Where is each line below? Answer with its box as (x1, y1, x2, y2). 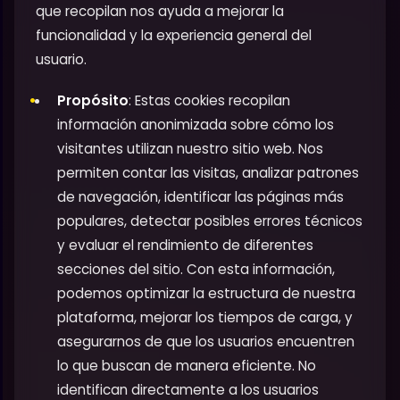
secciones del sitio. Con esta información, (57, 260, 335, 279)
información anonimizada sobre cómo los (57, 115, 334, 135)
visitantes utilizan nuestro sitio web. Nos (57, 139, 323, 159)
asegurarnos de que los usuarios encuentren (57, 332, 354, 352)
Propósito (57, 91, 129, 111)
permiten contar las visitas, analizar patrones (57, 163, 359, 183)
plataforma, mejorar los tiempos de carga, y (57, 308, 353, 328)
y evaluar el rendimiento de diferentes (57, 236, 313, 255)
